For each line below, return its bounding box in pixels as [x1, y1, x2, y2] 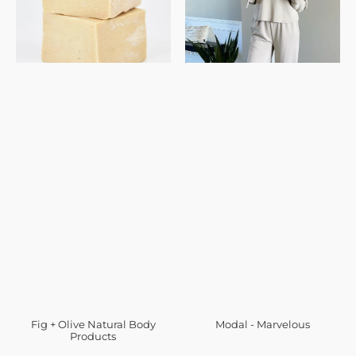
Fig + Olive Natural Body [30, 319, 156, 331]
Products [70, 331, 117, 343]
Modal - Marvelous [215, 319, 310, 331]
